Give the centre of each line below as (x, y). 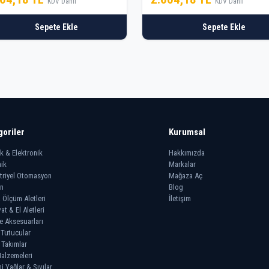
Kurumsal (187, 132)
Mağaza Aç (186, 176)
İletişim (180, 199)
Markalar (183, 165)
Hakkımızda (187, 153)
